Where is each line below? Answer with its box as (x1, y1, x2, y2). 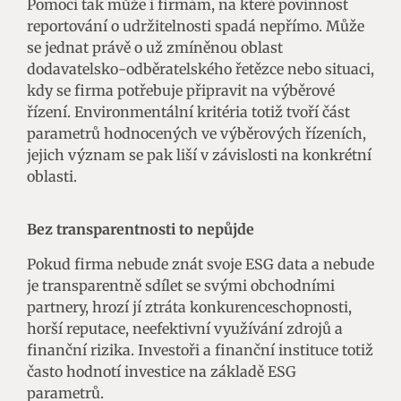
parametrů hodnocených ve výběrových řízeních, (27, 124, 366, 142)
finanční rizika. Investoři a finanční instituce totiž (27, 340, 373, 359)
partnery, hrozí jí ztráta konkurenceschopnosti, (27, 297, 352, 316)
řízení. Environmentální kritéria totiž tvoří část (27, 102, 350, 121)
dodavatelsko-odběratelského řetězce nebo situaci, (27, 59, 374, 78)
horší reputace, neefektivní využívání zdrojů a (27, 319, 343, 337)
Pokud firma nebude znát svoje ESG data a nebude (27, 254, 374, 273)
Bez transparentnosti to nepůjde (27, 219, 254, 238)
